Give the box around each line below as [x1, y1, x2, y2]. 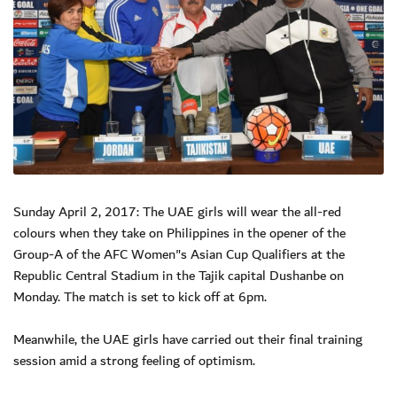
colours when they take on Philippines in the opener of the [13, 221, 346, 245]
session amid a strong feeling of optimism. [13, 348, 255, 372]
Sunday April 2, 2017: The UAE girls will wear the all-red [13, 199, 341, 223]
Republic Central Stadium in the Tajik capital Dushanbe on [13, 263, 344, 287]
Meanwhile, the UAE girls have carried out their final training [13, 327, 362, 351]
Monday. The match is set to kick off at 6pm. [13, 284, 267, 308]
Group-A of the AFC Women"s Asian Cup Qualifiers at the [13, 242, 345, 266]
